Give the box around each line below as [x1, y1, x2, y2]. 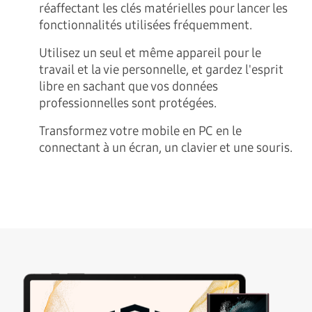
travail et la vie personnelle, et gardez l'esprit [39, 61, 283, 77]
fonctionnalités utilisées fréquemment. [39, 17, 252, 33]
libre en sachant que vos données [39, 78, 218, 94]
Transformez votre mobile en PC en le [39, 123, 242, 139]
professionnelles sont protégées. [39, 95, 217, 111]
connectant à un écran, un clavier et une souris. [39, 139, 292, 155]
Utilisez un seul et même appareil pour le [39, 45, 261, 61]
